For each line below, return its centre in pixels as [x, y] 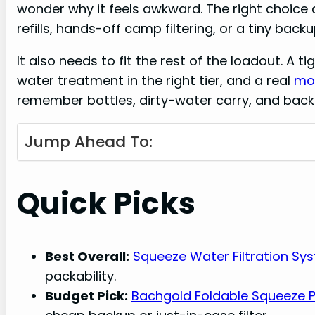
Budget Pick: [86, 295]
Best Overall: [87, 256]
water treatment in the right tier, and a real [155, 81]
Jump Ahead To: [89, 142]
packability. [81, 276]
